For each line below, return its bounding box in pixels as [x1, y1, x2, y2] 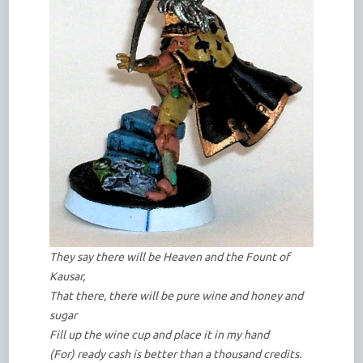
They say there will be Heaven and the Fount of [49, 250, 290, 263]
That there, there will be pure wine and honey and [49, 288, 304, 302]
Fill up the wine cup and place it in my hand [49, 327, 270, 341]
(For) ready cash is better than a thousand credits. [49, 347, 302, 361]
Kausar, [49, 269, 86, 283]
